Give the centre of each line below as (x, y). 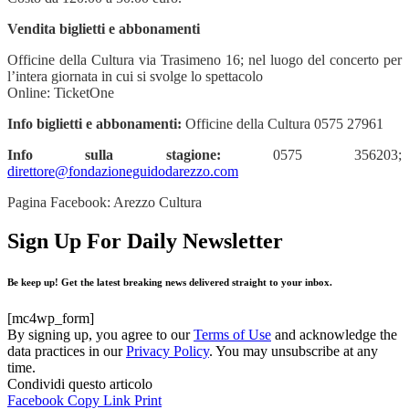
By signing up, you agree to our (100, 334)
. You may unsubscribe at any (294, 351)
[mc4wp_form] (51, 318)
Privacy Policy (168, 351)
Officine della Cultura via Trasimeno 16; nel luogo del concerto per (204, 59)
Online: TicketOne (61, 92)
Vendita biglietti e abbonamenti (104, 28)
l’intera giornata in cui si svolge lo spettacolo (135, 76)
